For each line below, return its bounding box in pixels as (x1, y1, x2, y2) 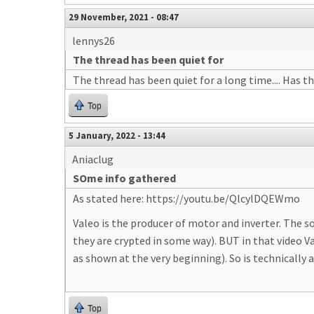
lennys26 (72, 34, 115, 48)
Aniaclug (72, 152, 114, 166)
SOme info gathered (73, 171, 176, 185)
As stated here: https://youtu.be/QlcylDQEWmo (73, 191, 300, 205)
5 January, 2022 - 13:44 (69, 130, 165, 141)
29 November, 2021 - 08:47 (69, 11, 179, 22)
